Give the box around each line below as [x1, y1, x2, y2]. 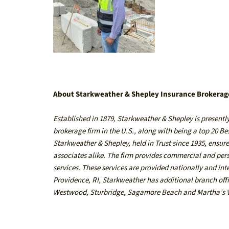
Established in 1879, [53, 113, 116, 125]
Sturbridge [90, 187, 124, 198]
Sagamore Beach [127, 187, 182, 198]
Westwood [53, 187, 87, 198]
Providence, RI [53, 175, 99, 186]
